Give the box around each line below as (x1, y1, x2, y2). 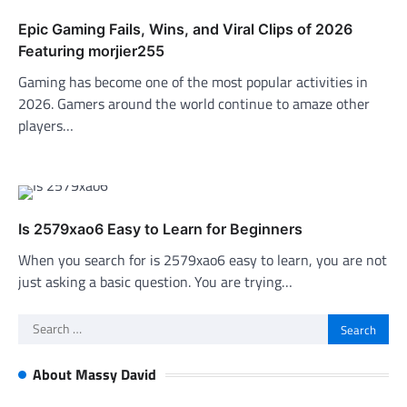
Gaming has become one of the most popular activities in (18, 71, 368, 94)
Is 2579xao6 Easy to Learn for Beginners (18, 220, 303, 239)
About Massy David (33, 363, 156, 386)
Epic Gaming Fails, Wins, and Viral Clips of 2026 (18, 20, 352, 39)
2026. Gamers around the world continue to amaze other (18, 93, 370, 115)
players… (18, 114, 74, 137)
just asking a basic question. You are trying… (18, 271, 293, 293)
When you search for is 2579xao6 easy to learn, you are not (18, 249, 387, 272)
